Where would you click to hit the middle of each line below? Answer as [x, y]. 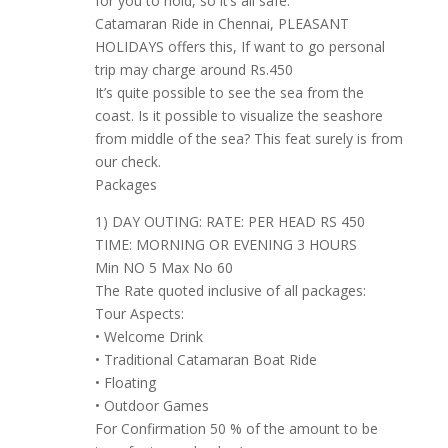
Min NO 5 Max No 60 [163, 268]
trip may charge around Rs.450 [193, 70]
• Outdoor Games [151, 406]
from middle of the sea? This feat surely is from [248, 139]
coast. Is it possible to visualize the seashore [238, 116]
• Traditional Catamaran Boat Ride [205, 360]
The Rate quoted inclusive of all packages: [230, 291]
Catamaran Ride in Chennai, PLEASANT [221, 24]
